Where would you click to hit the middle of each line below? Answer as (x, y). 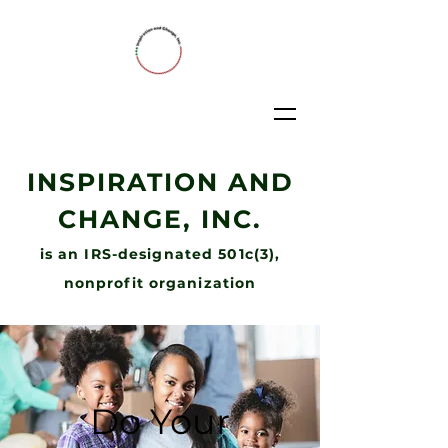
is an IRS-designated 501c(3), (160, 254)
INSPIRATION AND (160, 182)
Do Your (160, 421)
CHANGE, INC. (160, 219)
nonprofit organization (160, 283)
